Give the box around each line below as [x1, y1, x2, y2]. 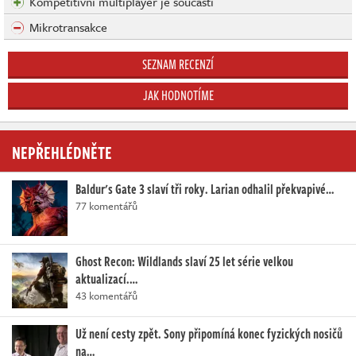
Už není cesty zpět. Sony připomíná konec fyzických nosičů [75, 324, 342, 344]
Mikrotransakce [29, 18, 107, 37]
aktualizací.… [75, 269, 137, 289]
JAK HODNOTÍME [142, 86, 214, 106]
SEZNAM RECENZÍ [142, 55, 214, 75]
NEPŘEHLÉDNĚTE [12, 139, 112, 165]
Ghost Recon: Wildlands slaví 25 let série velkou [75, 252, 293, 272]
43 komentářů [75, 288, 137, 304]
